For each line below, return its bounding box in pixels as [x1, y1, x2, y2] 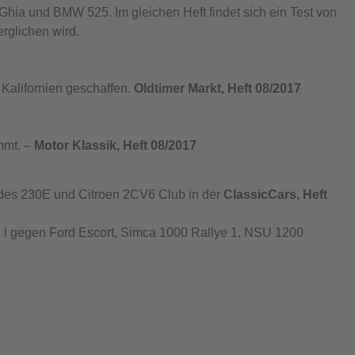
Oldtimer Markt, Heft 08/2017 [134, 82, 301, 95]
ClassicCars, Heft [223, 188, 327, 201]
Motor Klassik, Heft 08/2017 [34, 139, 197, 152]
